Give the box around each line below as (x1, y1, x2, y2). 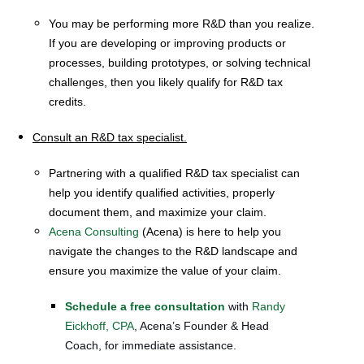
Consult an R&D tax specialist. (32, 131, 187, 144)
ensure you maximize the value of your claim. (49, 264, 281, 277)
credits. (49, 95, 86, 108)
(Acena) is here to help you (139, 225, 281, 238)
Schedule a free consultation (65, 300, 225, 313)
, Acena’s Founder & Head (134, 319, 269, 332)
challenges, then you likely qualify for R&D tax (49, 76, 283, 89)
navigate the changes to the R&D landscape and (49, 245, 297, 258)
